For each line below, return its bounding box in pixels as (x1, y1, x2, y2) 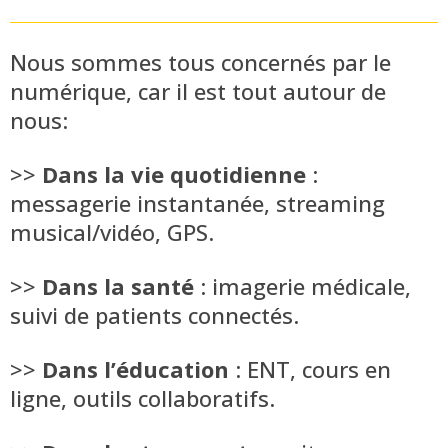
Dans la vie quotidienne (42, 158, 306, 189)
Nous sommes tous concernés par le (10, 46, 391, 77)
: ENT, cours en (229, 353, 391, 384)
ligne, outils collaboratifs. (10, 382, 275, 413)
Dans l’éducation (42, 353, 229, 384)
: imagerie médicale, (194, 270, 411, 301)
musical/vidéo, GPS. (10, 216, 214, 247)
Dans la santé (42, 270, 194, 301)
